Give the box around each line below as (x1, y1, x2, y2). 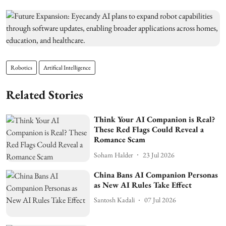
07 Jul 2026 (144, 195, 177, 205)
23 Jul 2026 (143, 150, 175, 159)
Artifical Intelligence (43, 64, 91, 72)
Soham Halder (94, 150, 134, 159)
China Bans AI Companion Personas (94, 169, 218, 180)
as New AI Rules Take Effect (94, 179, 192, 190)
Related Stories (6, 87, 83, 103)
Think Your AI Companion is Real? (94, 114, 215, 125)
